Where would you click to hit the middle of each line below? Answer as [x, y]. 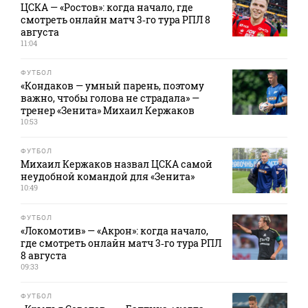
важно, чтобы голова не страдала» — [110, 98]
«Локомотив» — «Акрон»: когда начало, [114, 231]
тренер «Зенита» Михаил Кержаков [108, 111]
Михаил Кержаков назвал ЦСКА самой [117, 164]
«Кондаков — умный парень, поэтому [112, 86]
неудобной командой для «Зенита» [108, 177]
